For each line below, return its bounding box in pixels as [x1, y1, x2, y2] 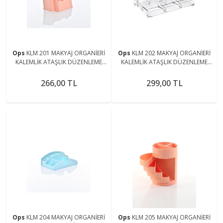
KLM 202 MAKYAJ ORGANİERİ [132, 48, 211, 57]
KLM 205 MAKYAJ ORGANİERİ [132, 213, 211, 222]
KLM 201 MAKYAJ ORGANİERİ [26, 48, 105, 57]
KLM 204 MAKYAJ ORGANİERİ [26, 213, 105, 222]
